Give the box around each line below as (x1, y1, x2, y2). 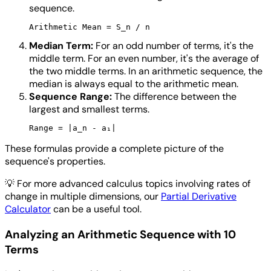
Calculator (5, 203, 51, 215)
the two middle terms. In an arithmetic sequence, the (29, 65, 263, 77)
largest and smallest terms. (29, 103, 149, 116)
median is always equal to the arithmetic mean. (29, 77, 238, 90)
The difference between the (112, 90, 237, 103)
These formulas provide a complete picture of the (5, 142, 224, 155)
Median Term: (29, 39, 93, 52)
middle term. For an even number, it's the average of (29, 52, 259, 65)
